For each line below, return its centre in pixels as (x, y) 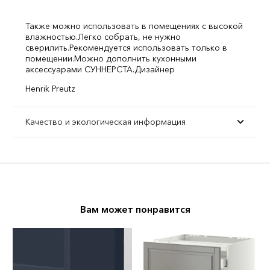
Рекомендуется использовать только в (148, 48)
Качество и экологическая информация (105, 122)
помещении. (50, 58)
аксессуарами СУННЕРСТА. (80, 69)
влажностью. (52, 37)
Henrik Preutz (50, 89)
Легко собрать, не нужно (129, 37)
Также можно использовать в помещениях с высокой (134, 26)
